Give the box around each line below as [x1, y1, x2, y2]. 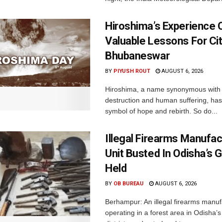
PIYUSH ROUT [113, 67, 150, 74]
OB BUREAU [113, 180, 144, 187]
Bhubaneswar [105, 49, 170, 62]
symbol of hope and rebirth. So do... [105, 107, 218, 115]
